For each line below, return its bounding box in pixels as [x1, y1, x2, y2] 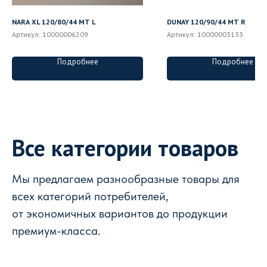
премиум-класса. [12, 223, 101, 238]
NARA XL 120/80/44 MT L [12, 17, 95, 26]
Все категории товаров [12, 132, 238, 162]
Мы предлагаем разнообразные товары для [12, 171, 240, 186]
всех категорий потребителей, [12, 188, 169, 203]
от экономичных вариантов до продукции [12, 206, 228, 221]
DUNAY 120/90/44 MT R [167, 17, 246, 26]
